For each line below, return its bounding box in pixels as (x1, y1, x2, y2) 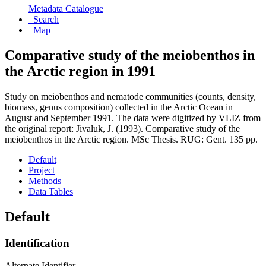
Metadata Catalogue (28, 4, 103, 14)
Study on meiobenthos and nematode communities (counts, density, (5, 91, 256, 102)
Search (33, 14, 59, 24)
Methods (28, 175, 61, 186)
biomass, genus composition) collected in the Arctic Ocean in (5, 102, 233, 112)
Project (28, 164, 55, 175)
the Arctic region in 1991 (5, 63, 156, 79)
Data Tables (28, 186, 73, 197)
